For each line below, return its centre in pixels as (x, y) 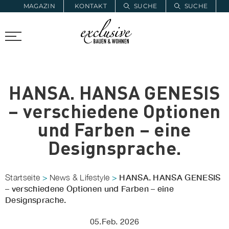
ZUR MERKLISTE (65, 18)
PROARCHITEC (28, 31)
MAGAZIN (39, 6)
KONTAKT (91, 6)
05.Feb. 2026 (114, 221)
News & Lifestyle (80, 177)
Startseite (23, 177)
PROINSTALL (85, 31)
